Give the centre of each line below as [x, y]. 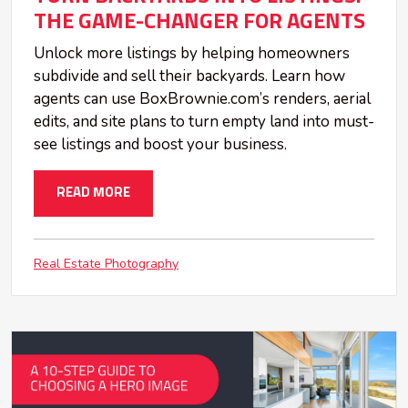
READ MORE [93, 193]
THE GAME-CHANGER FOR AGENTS [199, 22]
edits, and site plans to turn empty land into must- [204, 122]
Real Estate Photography [106, 263]
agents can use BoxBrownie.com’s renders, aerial [202, 99]
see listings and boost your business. [160, 145]
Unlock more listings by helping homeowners [192, 54]
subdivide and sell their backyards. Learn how [189, 76]
